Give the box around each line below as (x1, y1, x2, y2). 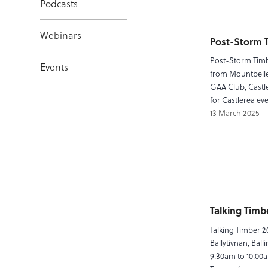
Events (40, 60, 69, 74)
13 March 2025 (210, 107, 260, 119)
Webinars (40, 28, 82, 42)
